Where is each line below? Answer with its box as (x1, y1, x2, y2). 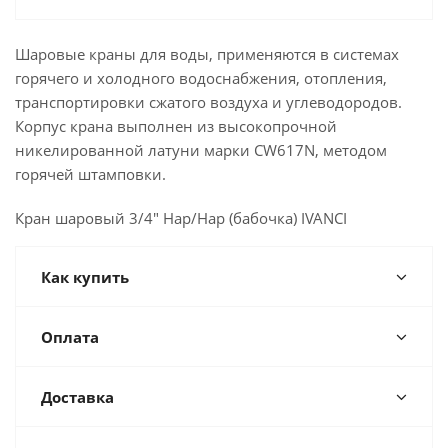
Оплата (41, 327, 99, 347)
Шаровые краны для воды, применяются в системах (15, 44, 399, 64)
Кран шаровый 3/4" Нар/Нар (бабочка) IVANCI (15, 208, 347, 228)
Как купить (41, 267, 129, 287)
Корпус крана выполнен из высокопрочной (15, 116, 337, 136)
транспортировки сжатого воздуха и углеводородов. (15, 92, 402, 112)
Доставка (41, 387, 114, 407)
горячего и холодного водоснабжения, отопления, (15, 68, 387, 88)
